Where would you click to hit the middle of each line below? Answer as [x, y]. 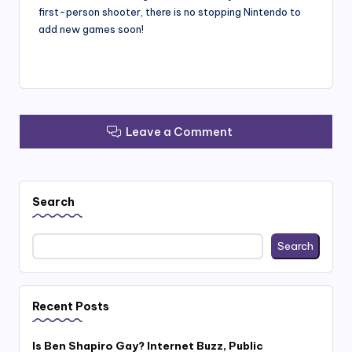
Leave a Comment [180, 131]
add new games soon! [91, 29]
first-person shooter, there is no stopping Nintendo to [170, 11]
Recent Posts [71, 307]
